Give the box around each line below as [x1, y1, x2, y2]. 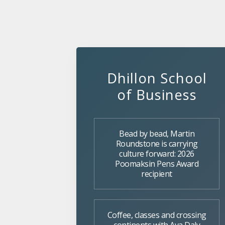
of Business [117, 85, 197, 104]
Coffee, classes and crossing [107, 209, 206, 220]
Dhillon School [106, 69, 207, 87]
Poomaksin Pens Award [115, 158, 198, 169]
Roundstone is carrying [116, 138, 198, 149]
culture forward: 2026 [119, 148, 194, 159]
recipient [141, 168, 172, 179]
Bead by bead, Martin [119, 128, 194, 139]
